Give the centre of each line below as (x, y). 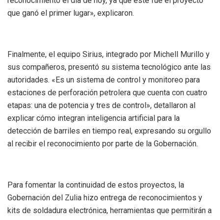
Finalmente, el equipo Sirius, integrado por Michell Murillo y (109, 54)
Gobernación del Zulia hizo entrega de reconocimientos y (105, 197)
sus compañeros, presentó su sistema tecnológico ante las (109, 67)
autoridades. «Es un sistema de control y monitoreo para (104, 80)
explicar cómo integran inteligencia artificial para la (94, 118)
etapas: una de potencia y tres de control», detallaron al (101, 105)
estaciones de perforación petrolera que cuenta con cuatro (107, 92)
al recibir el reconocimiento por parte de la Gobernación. (103, 143)
